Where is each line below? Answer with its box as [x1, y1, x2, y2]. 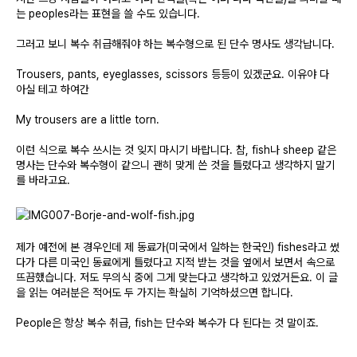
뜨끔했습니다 [16, 271, 73, 284]
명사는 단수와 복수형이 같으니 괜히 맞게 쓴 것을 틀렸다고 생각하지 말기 [16, 159, 335, 172]
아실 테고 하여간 [16, 83, 89, 96]
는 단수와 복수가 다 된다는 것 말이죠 [153, 316, 316, 330]
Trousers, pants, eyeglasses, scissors [16, 68, 208, 81]
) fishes [271, 241, 308, 254]
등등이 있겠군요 [211, 68, 281, 81]
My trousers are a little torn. [16, 113, 159, 127]
